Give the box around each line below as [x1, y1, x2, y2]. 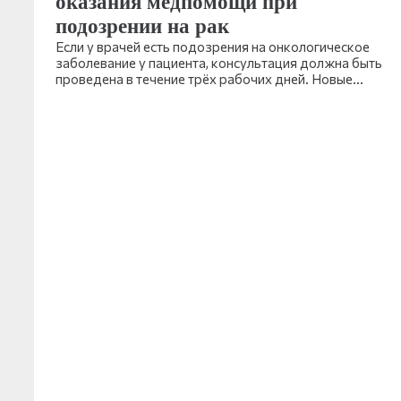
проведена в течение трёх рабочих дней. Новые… [55, 70, 363, 87]
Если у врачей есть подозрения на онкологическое [55, 38, 370, 55]
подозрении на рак [55, 14, 229, 38]
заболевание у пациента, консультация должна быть [55, 54, 382, 71]
